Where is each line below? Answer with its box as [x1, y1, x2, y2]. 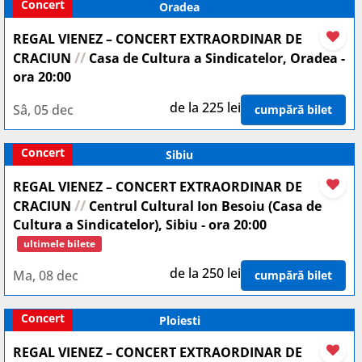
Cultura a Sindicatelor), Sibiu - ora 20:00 [13, 216, 267, 234]
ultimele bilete [23, 237, 95, 250]
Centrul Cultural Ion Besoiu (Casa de [86, 197, 322, 215]
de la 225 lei [170, 99, 241, 116]
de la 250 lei [170, 264, 241, 282]
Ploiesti [158, 313, 200, 328]
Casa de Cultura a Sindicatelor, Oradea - [86, 49, 345, 67]
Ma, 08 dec [13, 266, 78, 284]
